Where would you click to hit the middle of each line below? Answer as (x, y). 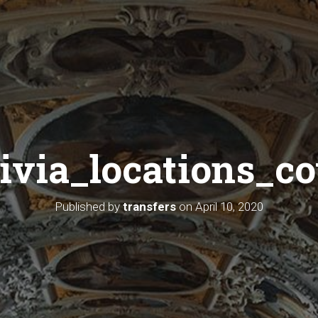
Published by (89, 207)
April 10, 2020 (229, 207)
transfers (149, 207)
